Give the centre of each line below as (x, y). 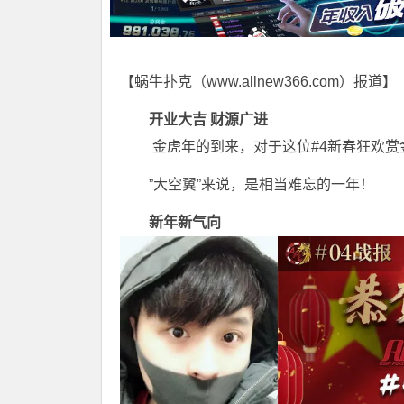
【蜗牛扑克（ (163, 82)
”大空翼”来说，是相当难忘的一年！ (262, 185)
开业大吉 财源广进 (194, 120)
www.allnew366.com (273, 82)
